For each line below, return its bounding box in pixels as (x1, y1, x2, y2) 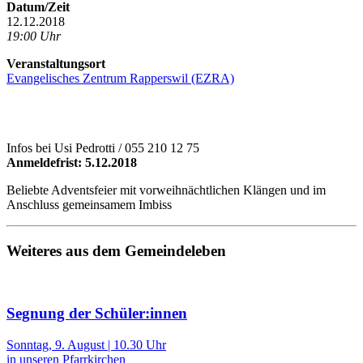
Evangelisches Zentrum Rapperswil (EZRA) (6, 71, 234, 86)
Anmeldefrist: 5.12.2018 (6, 156, 137, 170)
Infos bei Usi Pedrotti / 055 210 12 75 (6, 141, 199, 156)
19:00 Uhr (6, 29, 61, 44)
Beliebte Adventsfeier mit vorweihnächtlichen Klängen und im (6, 183, 326, 198)
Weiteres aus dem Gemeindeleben (6, 241, 226, 259)
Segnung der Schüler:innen (6, 305, 187, 322)
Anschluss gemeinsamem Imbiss (6, 198, 172, 212)
